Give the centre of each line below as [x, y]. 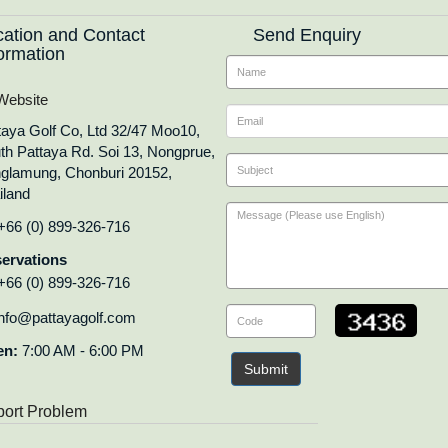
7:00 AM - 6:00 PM [81, 351]
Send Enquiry [294, 35]
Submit [265, 369]
